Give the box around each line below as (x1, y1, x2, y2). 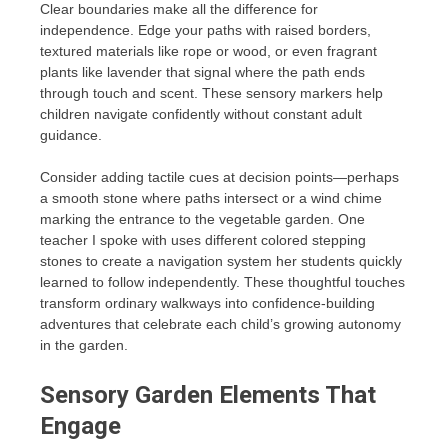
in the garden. (40, 337, 128, 354)
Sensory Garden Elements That (40, 381, 376, 410)
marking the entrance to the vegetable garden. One (40, 211, 365, 228)
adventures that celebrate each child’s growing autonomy (40, 316, 401, 333)
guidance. (40, 127, 102, 144)
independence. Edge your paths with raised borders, (40, 22, 371, 39)
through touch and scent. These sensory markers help (40, 85, 383, 102)
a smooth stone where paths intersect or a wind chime (40, 190, 382, 207)
